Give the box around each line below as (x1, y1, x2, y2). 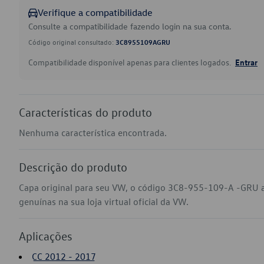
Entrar (235, 57, 258, 67)
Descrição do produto (19, 160, 127, 174)
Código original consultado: (28, 37, 115, 47)
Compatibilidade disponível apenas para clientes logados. (28, 57, 233, 68)
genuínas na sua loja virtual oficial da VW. (19, 196, 189, 207)
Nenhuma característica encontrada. (19, 127, 167, 138)
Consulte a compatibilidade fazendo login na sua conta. (28, 21, 232, 32)
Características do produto (19, 105, 152, 119)
